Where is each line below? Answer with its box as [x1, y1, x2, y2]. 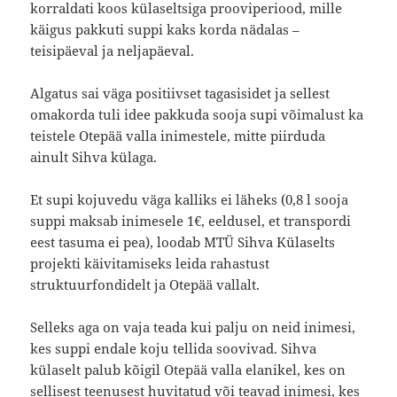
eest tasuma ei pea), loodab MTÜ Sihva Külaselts [30, 233, 336, 252]
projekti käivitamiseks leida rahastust [30, 254, 270, 273]
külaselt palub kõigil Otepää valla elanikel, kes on [30, 361, 346, 379]
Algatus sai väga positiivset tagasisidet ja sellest [30, 84, 331, 103]
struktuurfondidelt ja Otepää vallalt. [30, 276, 261, 294]
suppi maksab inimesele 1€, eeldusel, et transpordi [30, 212, 352, 230]
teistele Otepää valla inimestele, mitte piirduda [30, 127, 326, 145]
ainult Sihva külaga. [30, 148, 158, 167]
